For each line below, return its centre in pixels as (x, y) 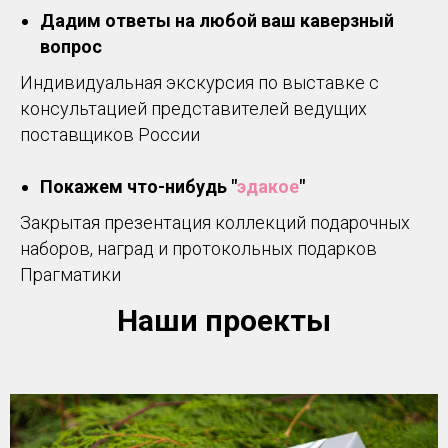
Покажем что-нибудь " (138, 186)
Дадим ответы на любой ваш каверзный (217, 20)
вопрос (71, 46)
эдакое (268, 186)
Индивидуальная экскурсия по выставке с (199, 82)
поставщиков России (110, 134)
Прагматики (70, 274)
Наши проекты (224, 320)
